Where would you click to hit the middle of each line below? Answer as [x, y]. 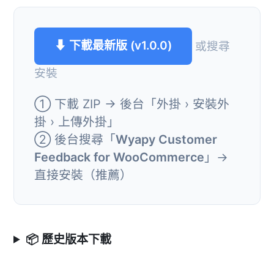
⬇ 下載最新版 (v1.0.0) [113, 46]
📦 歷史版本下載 [69, 239]
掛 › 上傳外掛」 [77, 121]
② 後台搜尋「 [75, 139]
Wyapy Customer [166, 139]
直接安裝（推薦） [83, 175]
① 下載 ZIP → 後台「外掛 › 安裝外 [132, 104]
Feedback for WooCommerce [119, 157]
